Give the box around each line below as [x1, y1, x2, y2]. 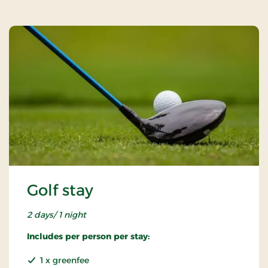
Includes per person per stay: [27, 231, 150, 242]
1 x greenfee [40, 255, 89, 266]
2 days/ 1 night [27, 209, 86, 221]
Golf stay [27, 181, 93, 200]
